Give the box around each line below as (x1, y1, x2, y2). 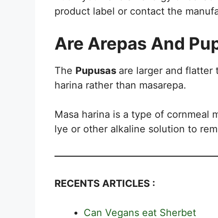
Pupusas (75, 64, 119, 76)
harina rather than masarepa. (54, 79, 186, 91)
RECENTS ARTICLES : (54, 177, 155, 189)
